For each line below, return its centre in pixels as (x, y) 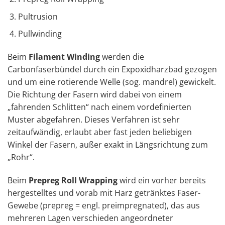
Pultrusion (38, 16)
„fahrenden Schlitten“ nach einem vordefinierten (99, 107)
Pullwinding (40, 34)
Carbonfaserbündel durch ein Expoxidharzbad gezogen (112, 70)
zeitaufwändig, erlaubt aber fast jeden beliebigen (100, 132)
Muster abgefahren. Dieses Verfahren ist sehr (94, 120)
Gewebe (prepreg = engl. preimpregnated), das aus (104, 205)
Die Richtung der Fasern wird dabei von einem (95, 95)
